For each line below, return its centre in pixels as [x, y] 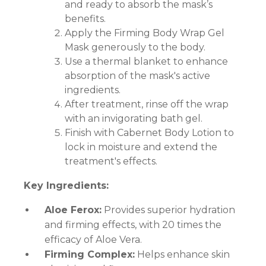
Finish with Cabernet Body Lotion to [149, 133]
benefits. [85, 19]
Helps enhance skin [182, 255]
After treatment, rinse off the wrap [146, 104]
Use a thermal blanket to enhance [146, 62]
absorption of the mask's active [137, 76]
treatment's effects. [111, 161]
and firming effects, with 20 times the [133, 225]
